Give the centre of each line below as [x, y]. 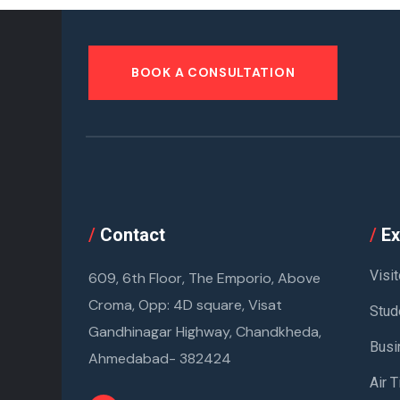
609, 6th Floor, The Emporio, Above [204, 278]
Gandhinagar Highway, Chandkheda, [205, 331]
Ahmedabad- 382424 [160, 358]
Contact [130, 234]
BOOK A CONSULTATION [213, 72]
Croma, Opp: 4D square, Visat [185, 304]
